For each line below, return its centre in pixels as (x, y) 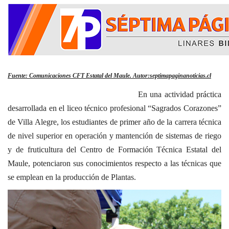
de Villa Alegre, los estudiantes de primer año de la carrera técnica (114, 122)
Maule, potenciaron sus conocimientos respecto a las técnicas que (114, 164)
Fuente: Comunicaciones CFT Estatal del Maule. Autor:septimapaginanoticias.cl (109, 76)
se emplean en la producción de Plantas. (72, 177)
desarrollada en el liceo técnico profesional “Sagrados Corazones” (114, 108)
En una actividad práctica (114, 95)
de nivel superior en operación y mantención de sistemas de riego (114, 136)
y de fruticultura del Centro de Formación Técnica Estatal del (114, 150)
